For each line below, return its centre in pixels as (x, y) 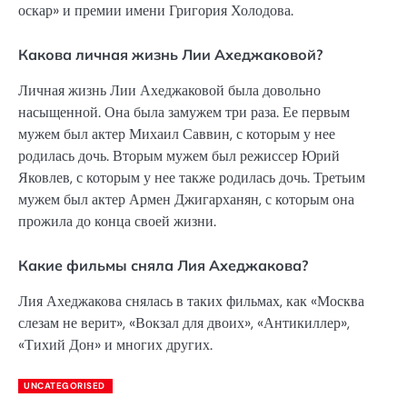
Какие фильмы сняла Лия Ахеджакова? (163, 266)
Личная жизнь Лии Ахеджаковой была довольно (169, 91)
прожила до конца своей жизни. (117, 222)
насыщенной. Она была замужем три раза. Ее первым (184, 113)
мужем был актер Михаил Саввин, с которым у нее (177, 134)
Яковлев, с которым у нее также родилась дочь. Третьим (192, 178)
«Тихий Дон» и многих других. (115, 345)
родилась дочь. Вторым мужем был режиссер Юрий (179, 156)
